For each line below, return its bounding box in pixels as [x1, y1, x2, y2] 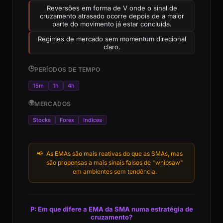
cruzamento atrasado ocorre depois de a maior [40, 12, 184, 20]
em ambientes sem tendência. [72, 168, 157, 175]
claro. [104, 43, 120, 51]
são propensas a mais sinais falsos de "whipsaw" [46, 159, 183, 166]
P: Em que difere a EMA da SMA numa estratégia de [30, 205, 193, 213]
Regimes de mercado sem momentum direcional [38, 35, 186, 43]
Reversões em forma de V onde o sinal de [47, 4, 177, 12]
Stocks [33, 116, 51, 123]
